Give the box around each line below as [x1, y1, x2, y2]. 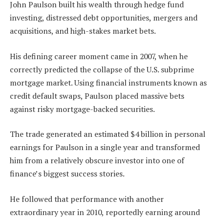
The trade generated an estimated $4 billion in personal [10, 129, 205, 140]
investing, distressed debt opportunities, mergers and [10, 12, 197, 23]
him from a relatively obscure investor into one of [10, 155, 184, 166]
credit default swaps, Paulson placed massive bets [10, 90, 184, 101]
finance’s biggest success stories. [10, 168, 125, 179]
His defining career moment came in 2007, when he [10, 50, 188, 62]
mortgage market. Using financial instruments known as [10, 77, 207, 88]
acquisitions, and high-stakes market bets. [10, 25, 156, 37]
